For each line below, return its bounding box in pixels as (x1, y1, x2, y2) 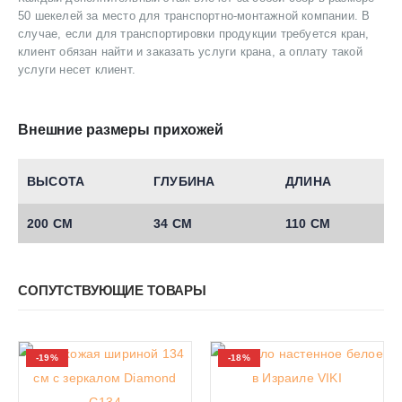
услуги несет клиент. (18, 63, 135, 77)
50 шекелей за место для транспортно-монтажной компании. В (18, 9, 371, 23)
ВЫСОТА (27, 174, 85, 189)
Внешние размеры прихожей (18, 122, 223, 138)
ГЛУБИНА (153, 174, 215, 189)
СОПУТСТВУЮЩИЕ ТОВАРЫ (18, 283, 207, 298)
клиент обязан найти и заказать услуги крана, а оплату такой (18, 45, 363, 59)
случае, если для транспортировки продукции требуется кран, (18, 27, 370, 41)
